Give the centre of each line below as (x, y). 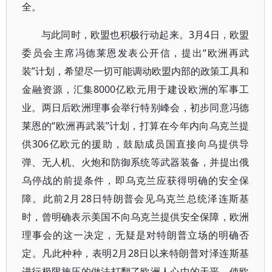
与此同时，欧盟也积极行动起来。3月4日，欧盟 (145, 35)
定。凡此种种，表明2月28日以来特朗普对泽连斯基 (136, 253)
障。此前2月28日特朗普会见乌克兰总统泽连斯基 (136, 199)
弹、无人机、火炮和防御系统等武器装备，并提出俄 (136, 162)
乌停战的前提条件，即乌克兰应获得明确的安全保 (136, 180)
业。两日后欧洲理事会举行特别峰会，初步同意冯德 (136, 107)
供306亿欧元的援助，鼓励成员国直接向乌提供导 (136, 144)
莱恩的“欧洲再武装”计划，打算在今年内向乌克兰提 (136, 126)
